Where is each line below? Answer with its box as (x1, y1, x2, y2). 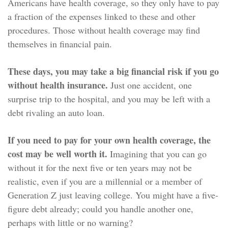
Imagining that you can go (107, 148, 207, 160)
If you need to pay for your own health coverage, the (8, 133, 211, 147)
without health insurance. (8, 78, 108, 92)
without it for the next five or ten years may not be (8, 161, 192, 174)
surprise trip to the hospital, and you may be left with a (8, 93, 210, 105)
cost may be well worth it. (8, 147, 107, 160)
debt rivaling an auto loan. (8, 106, 105, 119)
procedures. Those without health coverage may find (8, 24, 200, 36)
